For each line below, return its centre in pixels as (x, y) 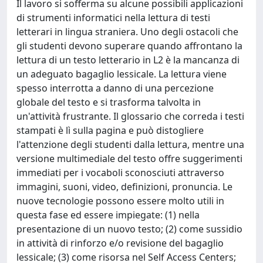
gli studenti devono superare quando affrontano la (129, 45)
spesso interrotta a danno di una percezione (115, 88)
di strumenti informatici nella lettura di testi (113, 17)
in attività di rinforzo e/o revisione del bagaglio (120, 243)
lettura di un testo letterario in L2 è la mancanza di (128, 60)
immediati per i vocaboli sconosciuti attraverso (120, 172)
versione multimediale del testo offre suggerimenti (129, 158)
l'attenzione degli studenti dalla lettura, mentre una (130, 144)
